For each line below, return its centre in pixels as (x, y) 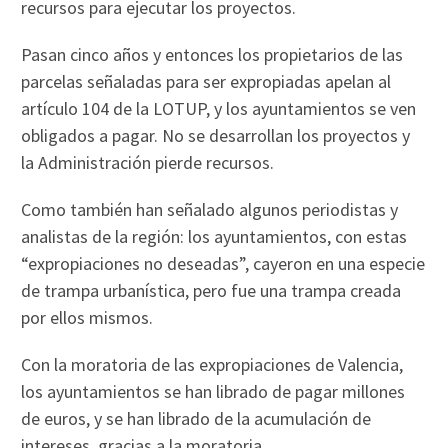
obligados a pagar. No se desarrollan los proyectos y (216, 136)
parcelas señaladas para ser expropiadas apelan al (206, 82)
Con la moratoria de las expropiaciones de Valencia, (212, 365)
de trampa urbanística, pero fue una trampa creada (211, 291)
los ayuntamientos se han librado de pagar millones (213, 392)
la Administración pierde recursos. (148, 163)
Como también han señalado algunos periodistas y (210, 210)
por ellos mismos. (87, 318)
